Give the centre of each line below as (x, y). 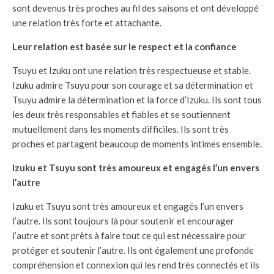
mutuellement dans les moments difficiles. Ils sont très (120, 129)
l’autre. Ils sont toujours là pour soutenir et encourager (123, 221)
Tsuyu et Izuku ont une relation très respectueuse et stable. (131, 71)
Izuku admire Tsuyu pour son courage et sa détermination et (133, 85)
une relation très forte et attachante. (87, 23)
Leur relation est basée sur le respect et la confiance (124, 47)
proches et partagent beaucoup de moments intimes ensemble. (137, 144)
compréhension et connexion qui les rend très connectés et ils (136, 265)
